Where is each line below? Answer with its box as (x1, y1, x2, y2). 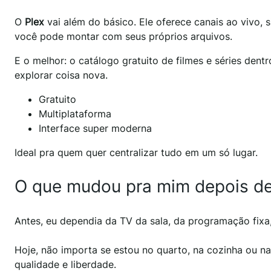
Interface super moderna (39, 122, 152, 135)
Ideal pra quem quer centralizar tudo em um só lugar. (15, 146, 258, 159)
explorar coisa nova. (15, 69, 108, 82)
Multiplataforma (39, 108, 111, 120)
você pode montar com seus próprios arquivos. (15, 30, 232, 43)
